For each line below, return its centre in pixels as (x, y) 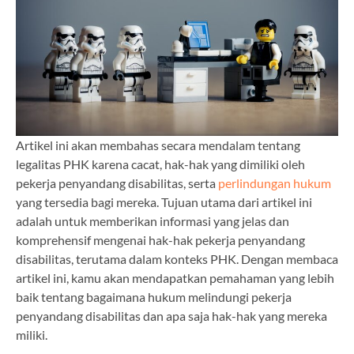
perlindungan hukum (275, 183)
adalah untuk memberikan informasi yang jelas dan (153, 220)
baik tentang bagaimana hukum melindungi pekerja (154, 296)
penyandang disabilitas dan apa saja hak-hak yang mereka (171, 315)
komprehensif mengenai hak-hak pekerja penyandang (160, 239)
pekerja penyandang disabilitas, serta (117, 183)
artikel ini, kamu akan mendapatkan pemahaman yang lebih (175, 277)
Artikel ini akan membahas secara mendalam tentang (158, 145)
